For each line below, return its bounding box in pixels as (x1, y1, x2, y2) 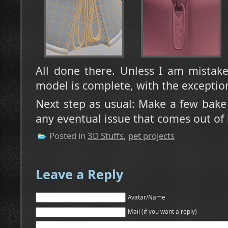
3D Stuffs (88, 129, 124, 141)
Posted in (47, 129, 88, 141)
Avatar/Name (128, 193, 165, 202)
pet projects (128, 129, 175, 141)
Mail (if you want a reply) (128, 208, 197, 216)
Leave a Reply (36, 165, 123, 183)
